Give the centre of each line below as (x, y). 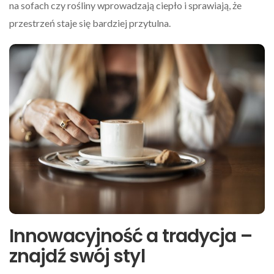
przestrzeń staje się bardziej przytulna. (90, 23)
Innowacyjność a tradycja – (131, 236)
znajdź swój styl (77, 257)
